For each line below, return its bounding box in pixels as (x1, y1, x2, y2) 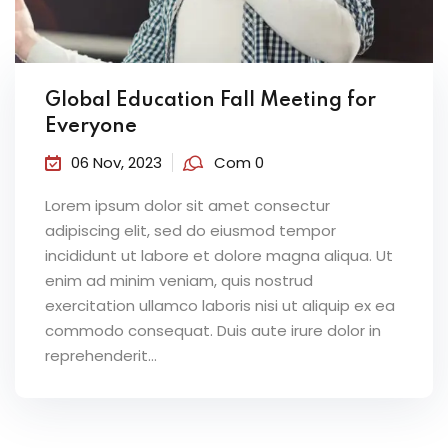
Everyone (45, 117, 137, 138)
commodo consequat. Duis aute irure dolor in (45, 320, 381, 342)
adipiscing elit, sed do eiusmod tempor (45, 220, 336, 242)
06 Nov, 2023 (71, 152, 162, 174)
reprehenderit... (45, 345, 157, 367)
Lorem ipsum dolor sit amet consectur (45, 195, 330, 217)
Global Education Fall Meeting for (45, 91, 376, 112)
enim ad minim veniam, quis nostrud (45, 270, 313, 292)
